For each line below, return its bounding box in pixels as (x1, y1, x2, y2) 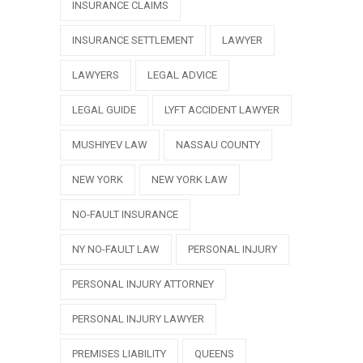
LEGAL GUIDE (72, 104, 136, 117)
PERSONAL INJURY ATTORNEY (72, 278, 214, 291)
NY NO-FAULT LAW (72, 243, 160, 256)
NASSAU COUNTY (176, 139, 260, 152)
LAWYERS (72, 69, 119, 82)
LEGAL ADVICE (147, 69, 217, 82)
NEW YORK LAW (152, 173, 228, 186)
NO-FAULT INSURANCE (72, 208, 178, 221)
